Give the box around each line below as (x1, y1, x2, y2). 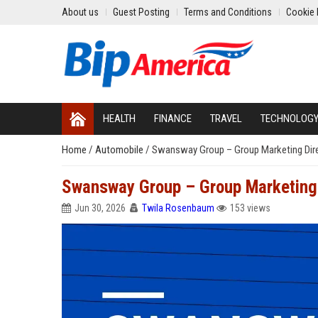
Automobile (95, 143, 146, 156)
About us (62, 6, 99, 18)
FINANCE (154, 112, 192, 125)
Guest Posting (113, 6, 170, 18)
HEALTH (103, 112, 136, 125)
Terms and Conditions (184, 6, 272, 18)
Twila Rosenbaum (142, 202, 214, 214)
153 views (230, 202, 270, 214)
